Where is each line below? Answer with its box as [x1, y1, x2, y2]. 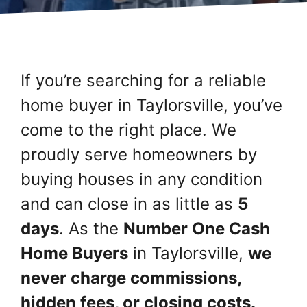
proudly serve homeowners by [21, 144, 257, 164]
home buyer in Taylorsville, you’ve [21, 95, 282, 115]
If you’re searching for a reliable [21, 70, 266, 90]
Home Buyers [21, 243, 128, 263]
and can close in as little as [21, 193, 238, 214]
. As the [59, 218, 123, 238]
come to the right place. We [21, 119, 236, 140]
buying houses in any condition [21, 169, 262, 189]
